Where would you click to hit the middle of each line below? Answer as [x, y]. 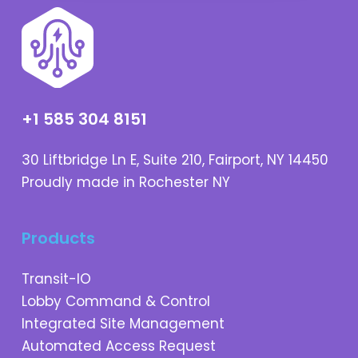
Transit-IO [56, 279]
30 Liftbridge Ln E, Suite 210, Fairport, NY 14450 [175, 160]
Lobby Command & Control [115, 301]
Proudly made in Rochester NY [125, 182]
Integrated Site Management [123, 324]
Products [58, 238]
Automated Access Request [118, 346]
